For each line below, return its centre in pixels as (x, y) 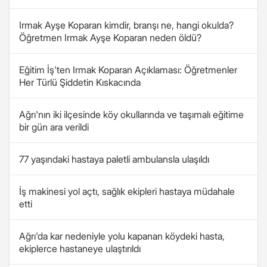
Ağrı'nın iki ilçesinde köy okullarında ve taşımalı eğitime (131, 114)
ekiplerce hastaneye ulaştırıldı (80, 249)
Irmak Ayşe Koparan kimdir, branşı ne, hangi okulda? (126, 25)
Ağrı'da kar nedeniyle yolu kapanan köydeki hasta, (122, 236)
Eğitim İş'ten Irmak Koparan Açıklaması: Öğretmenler (128, 70)
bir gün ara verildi (54, 127)
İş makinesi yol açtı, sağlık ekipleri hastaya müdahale (127, 191)
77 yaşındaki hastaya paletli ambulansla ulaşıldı (114, 159)
